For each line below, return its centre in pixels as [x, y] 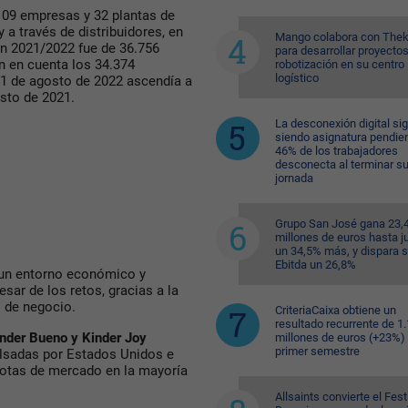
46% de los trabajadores [336, 151]
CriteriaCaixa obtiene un [335, 310]
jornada [294, 178]
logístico [296, 78]
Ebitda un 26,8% [315, 265]
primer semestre [317, 351]
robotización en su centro [339, 64]
